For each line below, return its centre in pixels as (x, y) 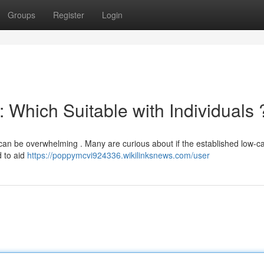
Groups (22, 15)
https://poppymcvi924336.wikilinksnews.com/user (118, 155)
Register (69, 15)
